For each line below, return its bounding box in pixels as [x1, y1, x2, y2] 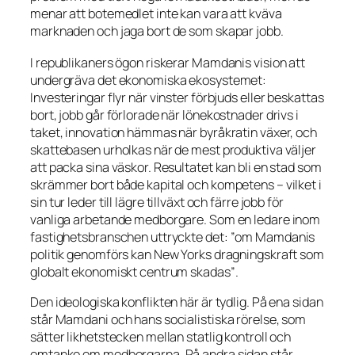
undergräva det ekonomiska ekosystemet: [30, 71, 267, 90]
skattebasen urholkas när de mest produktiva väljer [30, 141, 316, 159]
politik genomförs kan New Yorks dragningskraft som [30, 246, 324, 264]
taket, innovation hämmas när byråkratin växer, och [30, 124, 317, 142]
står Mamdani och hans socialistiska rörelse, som [30, 311, 307, 329]
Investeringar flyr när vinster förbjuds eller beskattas [30, 89, 324, 107]
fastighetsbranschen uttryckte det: [30, 228, 231, 246]
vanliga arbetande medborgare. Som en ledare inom [30, 211, 321, 229]
